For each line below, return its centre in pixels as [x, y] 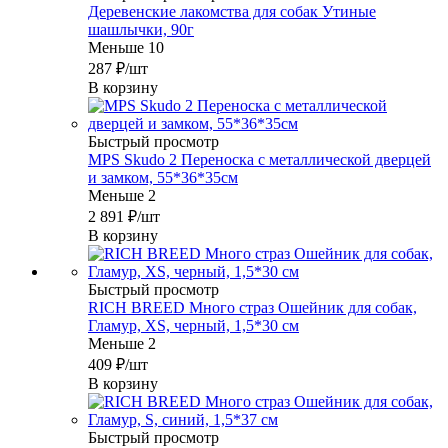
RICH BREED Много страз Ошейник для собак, [252, 308]
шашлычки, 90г [141, 30]
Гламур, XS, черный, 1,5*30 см [193, 326]
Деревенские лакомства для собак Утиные [232, 12]
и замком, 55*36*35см [163, 178]
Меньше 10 [126, 48]
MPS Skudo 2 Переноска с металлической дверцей [259, 160]
